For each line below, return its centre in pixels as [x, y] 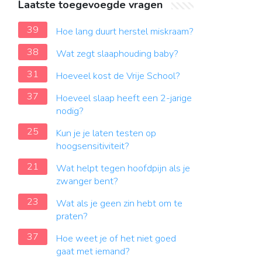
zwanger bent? [87, 181]
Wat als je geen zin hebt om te [119, 204]
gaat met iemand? [93, 251]
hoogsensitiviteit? [93, 146]
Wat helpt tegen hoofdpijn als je [123, 168]
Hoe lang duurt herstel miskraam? [125, 32]
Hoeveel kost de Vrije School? [118, 76]
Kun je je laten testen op [106, 133]
